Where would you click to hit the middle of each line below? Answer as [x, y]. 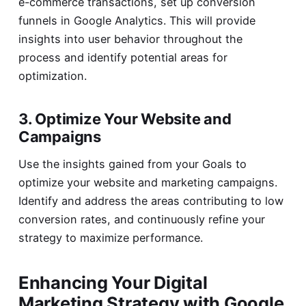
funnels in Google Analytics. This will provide [137, 20]
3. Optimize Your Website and [125, 119]
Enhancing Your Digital [113, 283]
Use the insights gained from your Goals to [132, 164]
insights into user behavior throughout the [130, 39]
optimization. [52, 75]
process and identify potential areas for [123, 57]
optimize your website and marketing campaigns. [148, 183]
